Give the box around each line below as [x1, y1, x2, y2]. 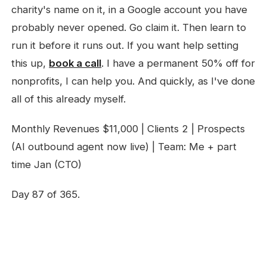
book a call [49, 57, 102, 69]
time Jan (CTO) [11, 159, 82, 170]
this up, [11, 57, 49, 69]
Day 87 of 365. [11, 188, 80, 200]
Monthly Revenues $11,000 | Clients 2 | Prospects [11, 123, 246, 135]
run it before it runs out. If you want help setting [11, 39, 239, 51]
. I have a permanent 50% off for [101, 57, 256, 69]
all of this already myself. [11, 93, 126, 105]
